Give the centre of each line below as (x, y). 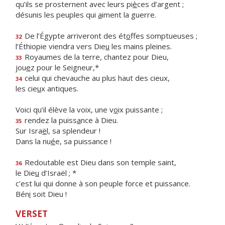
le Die (25, 173)
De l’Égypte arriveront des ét (74, 36)
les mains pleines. (141, 46)
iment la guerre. (129, 15)
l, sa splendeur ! (74, 131)
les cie (26, 88)
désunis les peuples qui (57, 15)
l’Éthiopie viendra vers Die (61, 46)
